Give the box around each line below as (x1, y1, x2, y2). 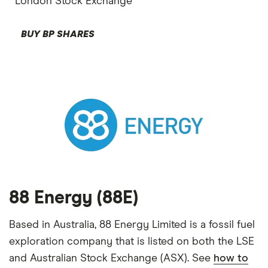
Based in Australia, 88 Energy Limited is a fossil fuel (9, 220, 255, 230)
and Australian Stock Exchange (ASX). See (9, 253, 214, 264)
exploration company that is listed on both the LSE (9, 236, 254, 247)
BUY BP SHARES (21, 29, 95, 39)
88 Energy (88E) (9, 189, 138, 207)
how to (214, 253, 248, 264)
